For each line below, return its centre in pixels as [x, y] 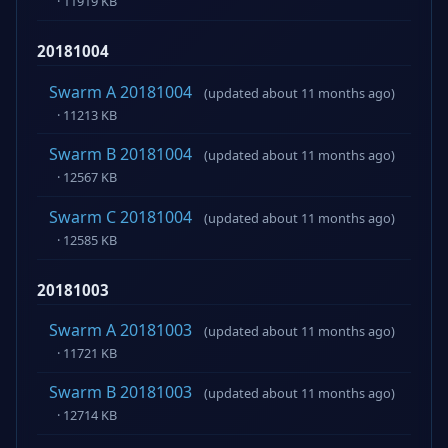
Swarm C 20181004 [120, 216]
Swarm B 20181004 [120, 154]
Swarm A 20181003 [120, 329]
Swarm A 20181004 [120, 91]
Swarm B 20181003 [120, 392]
